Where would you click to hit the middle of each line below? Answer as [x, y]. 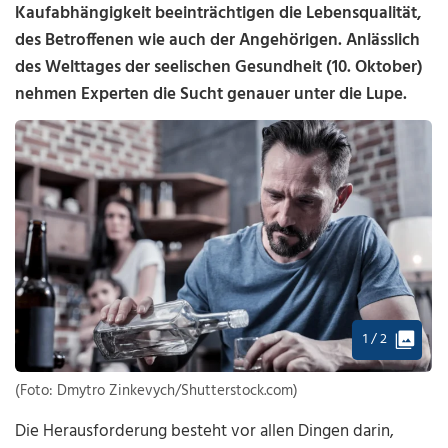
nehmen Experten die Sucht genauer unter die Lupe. [211, 94]
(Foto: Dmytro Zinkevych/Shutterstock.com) [157, 391]
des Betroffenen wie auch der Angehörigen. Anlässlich [218, 40]
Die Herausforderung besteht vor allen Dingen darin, [205, 432]
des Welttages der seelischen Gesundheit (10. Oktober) [219, 67]
